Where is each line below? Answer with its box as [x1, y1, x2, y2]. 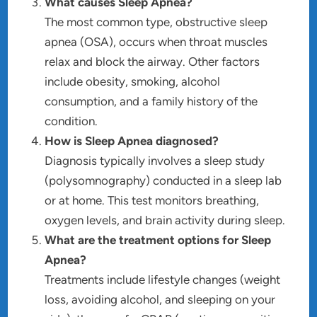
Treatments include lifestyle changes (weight [45, 272, 281, 287]
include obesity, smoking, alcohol [45, 74, 221, 89]
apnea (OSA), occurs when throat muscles [45, 35, 268, 50]
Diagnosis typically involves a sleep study [45, 154, 265, 168]
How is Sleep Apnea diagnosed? [45, 134, 219, 149]
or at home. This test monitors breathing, [45, 193, 260, 208]
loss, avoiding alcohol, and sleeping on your [45, 292, 276, 307]
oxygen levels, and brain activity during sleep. [45, 213, 286, 228]
